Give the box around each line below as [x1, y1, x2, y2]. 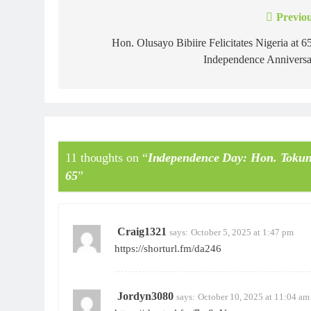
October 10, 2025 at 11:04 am [198, 292, 310, 303]
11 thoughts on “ [65, 151, 148, 165]
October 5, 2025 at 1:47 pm [191, 227, 294, 238]
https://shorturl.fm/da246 [115, 243, 221, 255]
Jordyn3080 [117, 290, 174, 303]
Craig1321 [117, 226, 167, 238]
